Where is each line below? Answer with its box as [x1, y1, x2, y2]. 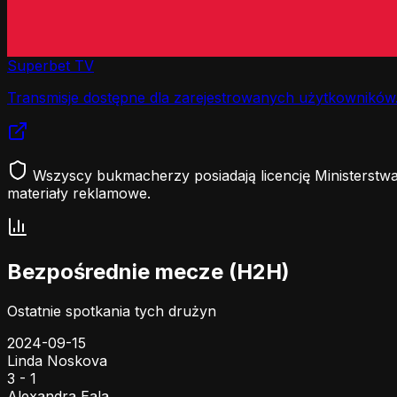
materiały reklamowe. [7, 184, 151, 202]
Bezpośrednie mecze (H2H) [7, 258, 290, 284]
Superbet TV [7, 57, 94, 74]
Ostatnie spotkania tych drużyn [7, 301, 216, 320]
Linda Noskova [7, 351, 107, 370]
